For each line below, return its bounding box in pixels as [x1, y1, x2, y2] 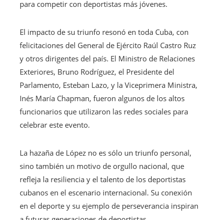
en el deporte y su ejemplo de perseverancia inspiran [20, 200, 198, 211]
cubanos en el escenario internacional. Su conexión [20, 187, 192, 197]
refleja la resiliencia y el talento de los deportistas [20, 174, 186, 184]
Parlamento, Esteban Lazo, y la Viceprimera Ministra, [20, 80, 197, 90]
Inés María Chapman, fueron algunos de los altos [20, 93, 185, 103]
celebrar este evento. [20, 119, 90, 130]
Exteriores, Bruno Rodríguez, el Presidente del [20, 66, 174, 77]
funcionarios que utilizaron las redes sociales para [20, 106, 188, 116]
